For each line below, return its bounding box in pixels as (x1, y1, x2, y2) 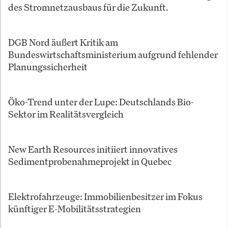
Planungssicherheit (8, 60, 88, 73)
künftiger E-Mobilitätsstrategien (8, 202, 141, 215)
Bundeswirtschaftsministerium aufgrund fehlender (8, 48, 218, 61)
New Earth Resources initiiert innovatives (8, 142, 178, 155)
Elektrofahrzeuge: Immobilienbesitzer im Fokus (8, 190, 203, 203)
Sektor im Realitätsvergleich (8, 107, 124, 120)
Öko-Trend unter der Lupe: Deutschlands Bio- (8, 95, 194, 108)
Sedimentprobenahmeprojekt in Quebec (8, 155, 172, 167)
